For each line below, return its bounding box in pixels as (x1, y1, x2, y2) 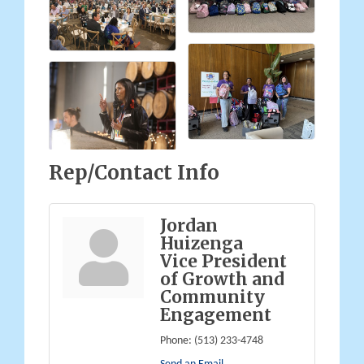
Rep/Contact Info (49, 159, 219, 185)
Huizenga (160, 232, 243, 254)
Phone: (160, 334, 192, 347)
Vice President (160, 250, 287, 272)
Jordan (160, 214, 218, 236)
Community (160, 286, 265, 308)
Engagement (160, 304, 271, 326)
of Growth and (160, 268, 284, 290)
